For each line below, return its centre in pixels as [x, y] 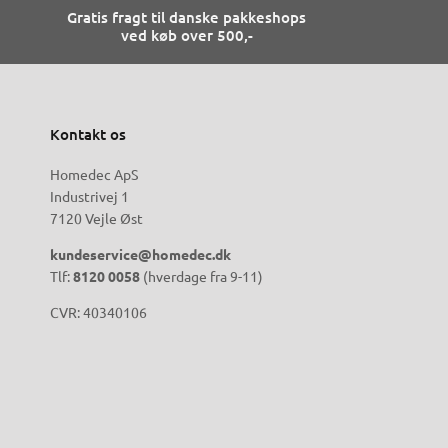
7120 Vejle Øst [96, 218]
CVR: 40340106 [98, 312]
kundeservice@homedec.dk [140, 254]
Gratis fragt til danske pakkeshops [187, 17]
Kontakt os [88, 134]
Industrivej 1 [89, 196]
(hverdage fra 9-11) [201, 276]
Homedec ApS [94, 174]
